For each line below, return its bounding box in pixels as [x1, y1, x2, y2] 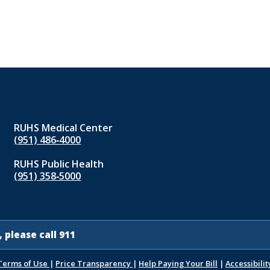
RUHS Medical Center [14, 121, 113, 134]
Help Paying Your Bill [139, 258, 218, 269]
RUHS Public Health [14, 157, 104, 171]
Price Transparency [55, 258, 133, 269]
